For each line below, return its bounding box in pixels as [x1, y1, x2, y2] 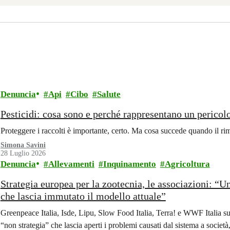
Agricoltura [164, 159, 210, 169]
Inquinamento [103, 159, 156, 169]
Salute [97, 89, 121, 99]
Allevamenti [48, 159, 94, 169]
